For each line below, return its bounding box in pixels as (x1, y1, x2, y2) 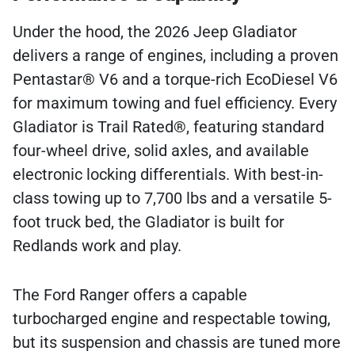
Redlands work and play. (13, 236, 181, 256)
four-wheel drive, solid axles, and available (13, 141, 309, 161)
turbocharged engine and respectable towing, (13, 309, 330, 329)
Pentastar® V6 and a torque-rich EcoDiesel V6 (13, 70, 338, 90)
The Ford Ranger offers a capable (13, 285, 247, 305)
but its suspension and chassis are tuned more (13, 333, 341, 353)
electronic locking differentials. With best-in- (13, 165, 323, 185)
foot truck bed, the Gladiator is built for (13, 212, 284, 232)
